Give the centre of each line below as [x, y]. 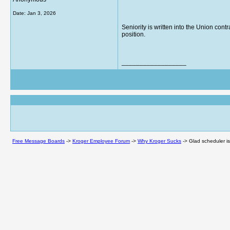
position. [134, 34]
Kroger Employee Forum [101, 141]
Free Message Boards [39, 141]
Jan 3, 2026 [42, 13]
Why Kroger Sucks [159, 141]
